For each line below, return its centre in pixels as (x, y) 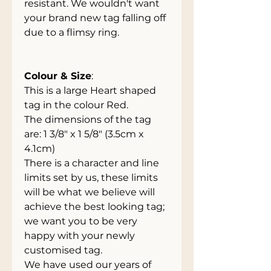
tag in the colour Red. (76, 105)
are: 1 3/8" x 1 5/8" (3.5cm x (84, 134)
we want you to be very (81, 221)
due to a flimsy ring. (72, 32)
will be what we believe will (90, 192)
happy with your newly (80, 236)
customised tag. (63, 250)
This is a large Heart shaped (90, 90)
